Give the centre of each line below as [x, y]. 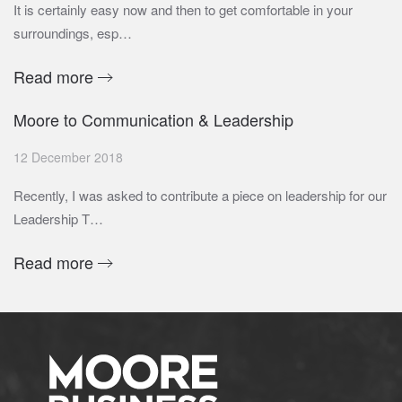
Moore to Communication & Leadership [153, 120]
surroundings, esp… [73, 33]
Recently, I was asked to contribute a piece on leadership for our [200, 196]
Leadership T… [58, 219]
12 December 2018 [68, 157]
